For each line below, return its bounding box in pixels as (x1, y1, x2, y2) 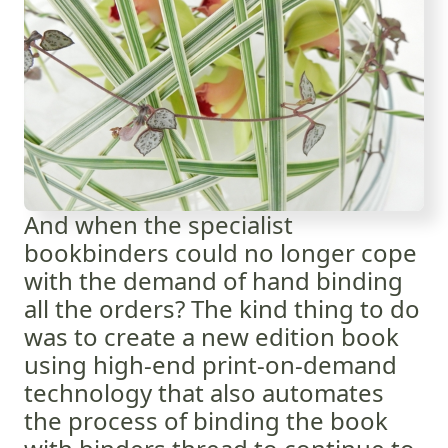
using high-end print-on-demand (24, 348, 397, 381)
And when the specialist (24, 208, 293, 241)
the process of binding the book (24, 404, 388, 437)
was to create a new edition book (24, 320, 399, 353)
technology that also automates (24, 376, 384, 409)
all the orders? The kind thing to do (24, 292, 420, 325)
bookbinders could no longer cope (24, 236, 417, 269)
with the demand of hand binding (24, 264, 403, 297)
